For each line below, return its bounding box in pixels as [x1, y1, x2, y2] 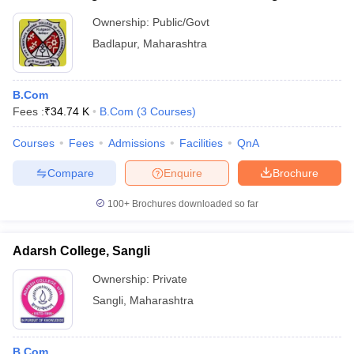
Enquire [164, 166, 202, 179]
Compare [47, 166, 94, 179]
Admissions [108, 137, 165, 149]
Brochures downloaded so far [130, 198, 258, 209]
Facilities [179, 137, 223, 149]
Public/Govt [153, 16, 209, 28]
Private [153, 273, 187, 285]
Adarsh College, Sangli [13, 244, 150, 258]
